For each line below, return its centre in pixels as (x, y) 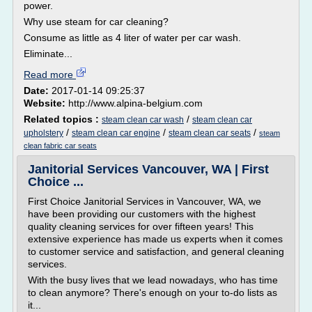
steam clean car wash (143, 120)
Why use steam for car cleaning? (96, 22)
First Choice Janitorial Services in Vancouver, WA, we (145, 201)
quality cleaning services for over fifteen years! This (141, 226)
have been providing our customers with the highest (142, 214)
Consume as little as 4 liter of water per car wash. (132, 38)
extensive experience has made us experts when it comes (155, 239)
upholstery (44, 133)
